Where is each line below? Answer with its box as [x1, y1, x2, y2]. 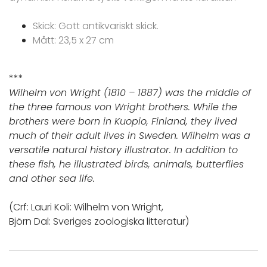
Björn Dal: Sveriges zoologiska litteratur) [9, 215, 189, 229]
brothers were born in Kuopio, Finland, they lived [9, 114, 237, 129]
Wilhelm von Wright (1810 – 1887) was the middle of [9, 86, 251, 100]
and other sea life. [9, 172, 95, 186]
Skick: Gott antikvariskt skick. [33, 19, 161, 33]
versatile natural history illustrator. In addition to [9, 143, 238, 157]
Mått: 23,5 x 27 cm [33, 33, 114, 48]
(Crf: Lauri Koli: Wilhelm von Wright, [9, 200, 163, 215]
